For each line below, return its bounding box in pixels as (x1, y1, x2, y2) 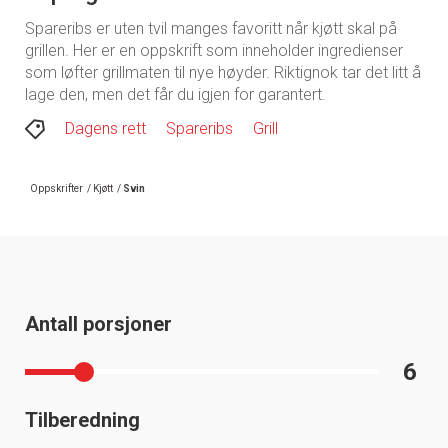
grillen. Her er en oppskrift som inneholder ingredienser (25, 40, 403, 60)
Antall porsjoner (25, 311, 172, 336)
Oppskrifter (30, 182, 83, 194)
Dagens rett (65, 118, 146, 138)
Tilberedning (25, 407, 140, 432)
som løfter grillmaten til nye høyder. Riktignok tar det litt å (25, 62, 421, 82)
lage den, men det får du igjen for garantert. (25, 84, 326, 104)
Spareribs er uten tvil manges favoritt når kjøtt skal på (25, 18, 397, 38)
